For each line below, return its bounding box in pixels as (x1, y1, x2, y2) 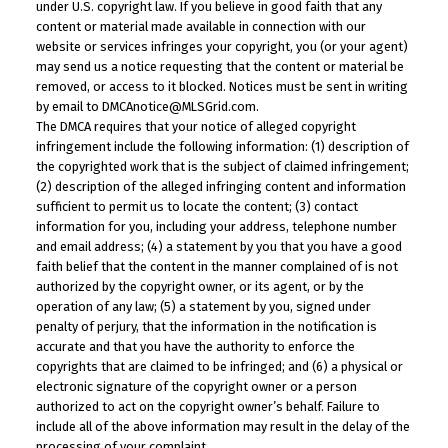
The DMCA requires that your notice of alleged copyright (35, 119, 356, 135)
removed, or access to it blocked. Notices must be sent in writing (35, 79, 408, 95)
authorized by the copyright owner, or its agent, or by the (35, 279, 364, 295)
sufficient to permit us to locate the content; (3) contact (35, 199, 358, 215)
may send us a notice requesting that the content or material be (35, 59, 404, 75)
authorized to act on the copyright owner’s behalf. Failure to (35, 399, 380, 415)
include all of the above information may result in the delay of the (35, 419, 410, 435)
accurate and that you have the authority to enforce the (35, 339, 355, 355)
